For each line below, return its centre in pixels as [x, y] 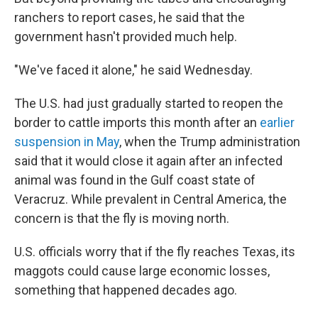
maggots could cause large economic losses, [142, 271]
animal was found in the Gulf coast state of [135, 180]
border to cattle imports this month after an [137, 122]
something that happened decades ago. [126, 290]
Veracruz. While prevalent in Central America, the [150, 199]
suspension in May [67, 142]
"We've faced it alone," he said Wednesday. [133, 70]
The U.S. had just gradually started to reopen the [149, 103]
